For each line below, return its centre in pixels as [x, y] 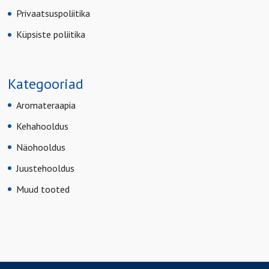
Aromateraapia [46, 105]
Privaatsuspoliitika [53, 14]
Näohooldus [41, 147]
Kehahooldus [43, 126]
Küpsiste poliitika [51, 35]
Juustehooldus [46, 168]
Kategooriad [46, 83]
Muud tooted [43, 189]
